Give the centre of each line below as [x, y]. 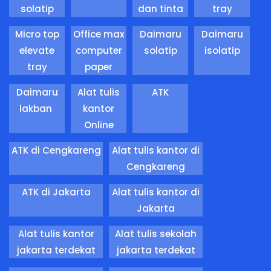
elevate [37, 51]
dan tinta [160, 9]
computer [99, 51]
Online [99, 125]
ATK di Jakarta [56, 192]
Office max [99, 34]
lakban [37, 109]
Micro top [37, 34]
